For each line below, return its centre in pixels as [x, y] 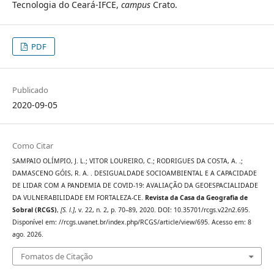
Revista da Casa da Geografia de [196, 198]
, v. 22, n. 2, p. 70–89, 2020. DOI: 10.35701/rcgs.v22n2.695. [162, 210]
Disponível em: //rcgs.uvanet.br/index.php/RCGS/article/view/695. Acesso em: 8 [131, 222]
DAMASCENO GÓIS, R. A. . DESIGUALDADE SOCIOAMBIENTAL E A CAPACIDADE [134, 173]
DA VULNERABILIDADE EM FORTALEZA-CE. [78, 198]
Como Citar [32, 146]
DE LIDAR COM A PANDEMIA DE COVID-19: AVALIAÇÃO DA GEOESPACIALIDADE [135, 186]
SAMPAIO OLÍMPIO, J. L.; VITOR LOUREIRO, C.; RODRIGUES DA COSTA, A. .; [127, 161]
